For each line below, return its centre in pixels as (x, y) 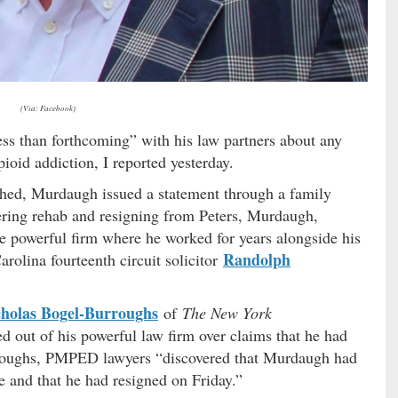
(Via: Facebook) (48, 107)
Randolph (257, 259)
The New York (227, 312)
